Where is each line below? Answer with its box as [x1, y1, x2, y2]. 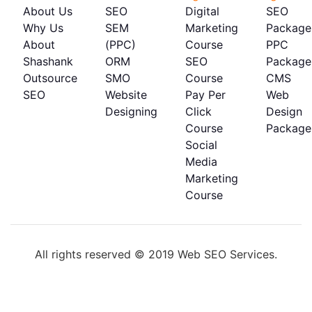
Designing [105, 104, 157, 118]
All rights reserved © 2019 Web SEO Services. [35, 247, 277, 261]
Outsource [23, 70, 77, 85]
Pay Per [185, 87, 226, 102]
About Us [23, 3, 72, 18]
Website [105, 87, 147, 102]
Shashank [23, 54, 73, 68]
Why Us [23, 20, 63, 35]
